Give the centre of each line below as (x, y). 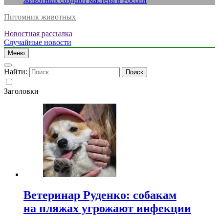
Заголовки (21, 91)
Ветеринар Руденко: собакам (100, 195)
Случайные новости (38, 42)
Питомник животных (40, 17)
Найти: (16, 72)
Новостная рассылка (38, 33)
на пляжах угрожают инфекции (107, 208)
